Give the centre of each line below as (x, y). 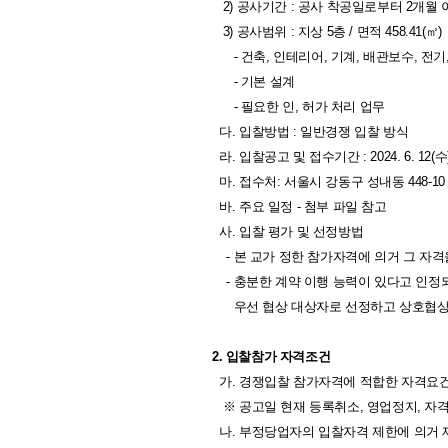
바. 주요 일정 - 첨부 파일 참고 (299, 206)
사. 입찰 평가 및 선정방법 (288, 231)
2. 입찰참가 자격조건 (271, 356)
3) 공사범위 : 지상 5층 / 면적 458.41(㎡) (327, 31)
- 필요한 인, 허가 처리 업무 (298, 106)
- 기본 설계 (253, 81)
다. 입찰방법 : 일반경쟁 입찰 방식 (310, 131)
